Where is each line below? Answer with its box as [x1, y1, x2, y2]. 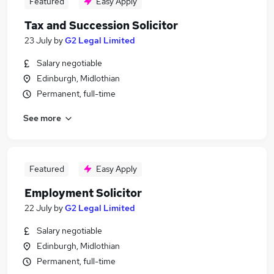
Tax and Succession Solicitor [24, 18, 178, 32]
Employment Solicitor [24, 186, 142, 200]
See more [23, 112, 61, 124]
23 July [24, 35, 52, 46]
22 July [24, 202, 52, 213]
